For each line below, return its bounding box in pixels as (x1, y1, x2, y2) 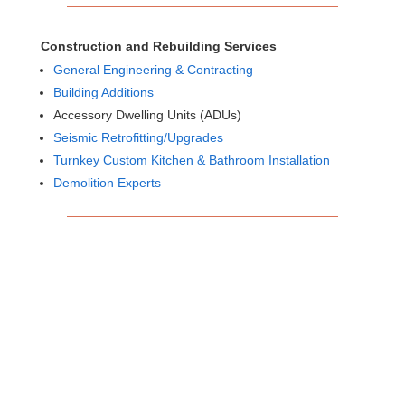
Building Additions (52, 85, 154, 99)
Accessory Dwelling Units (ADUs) (52, 108, 241, 122)
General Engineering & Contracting (52, 62, 253, 77)
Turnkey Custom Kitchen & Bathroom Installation (52, 153, 330, 167)
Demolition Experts (52, 175, 161, 190)
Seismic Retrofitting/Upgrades (52, 130, 223, 145)
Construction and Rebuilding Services (40, 39, 277, 53)
